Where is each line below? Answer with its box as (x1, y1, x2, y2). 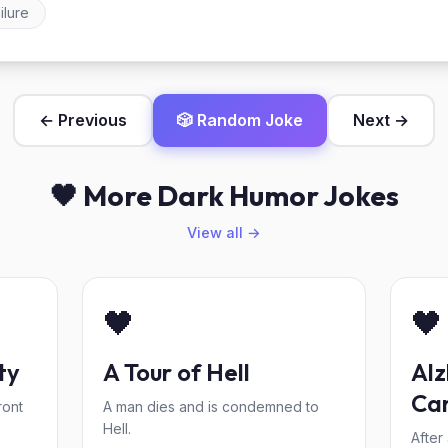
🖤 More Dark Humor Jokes (49, 178, 399, 213)
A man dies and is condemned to (103, 398, 319, 415)
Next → (353, 110, 409, 130)
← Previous (39, 110, 127, 130)
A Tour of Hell (103, 357, 250, 387)
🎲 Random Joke (177, 110, 303, 130)
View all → (187, 224, 261, 241)
